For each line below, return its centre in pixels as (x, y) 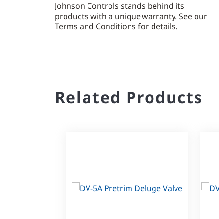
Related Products (129, 97)
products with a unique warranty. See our (131, 16)
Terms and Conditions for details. (117, 26)
